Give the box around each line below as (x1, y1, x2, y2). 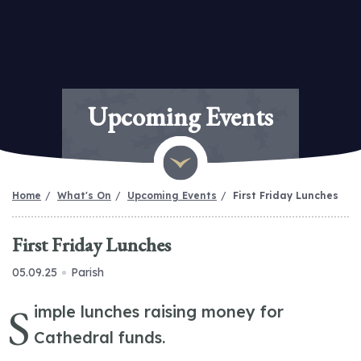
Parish (71, 265, 104, 280)
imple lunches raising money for (34, 301, 284, 322)
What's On (57, 189, 111, 201)
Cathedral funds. (34, 327, 166, 347)
